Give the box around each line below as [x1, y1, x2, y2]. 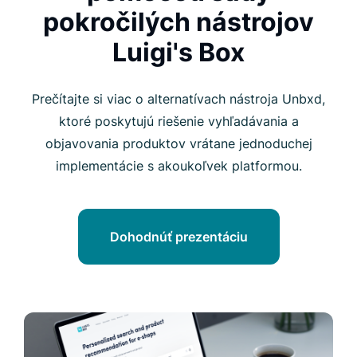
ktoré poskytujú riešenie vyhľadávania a [58, 112, 299, 129]
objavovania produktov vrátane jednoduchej [45, 135, 312, 151]
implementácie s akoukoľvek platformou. [55, 157, 302, 174]
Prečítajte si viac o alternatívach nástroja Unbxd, [32, 90, 325, 107]
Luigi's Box [112, 36, 245, 68]
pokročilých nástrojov [43, 6, 314, 37]
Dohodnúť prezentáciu [109, 228, 248, 245]
